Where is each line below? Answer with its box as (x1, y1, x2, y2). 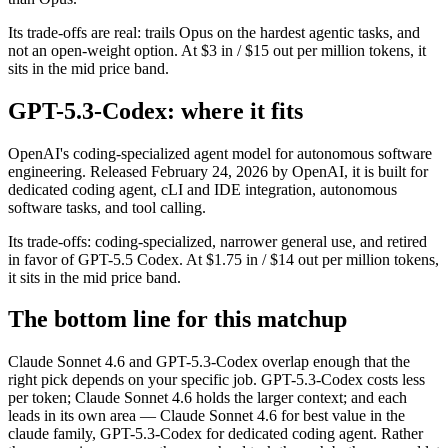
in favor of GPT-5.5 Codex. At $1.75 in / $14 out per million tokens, (8, 250, 439, 268)
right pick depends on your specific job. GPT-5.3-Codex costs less (8, 371, 425, 389)
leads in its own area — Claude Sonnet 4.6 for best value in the (8, 407, 405, 425)
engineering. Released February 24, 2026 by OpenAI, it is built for (8, 162, 428, 180)
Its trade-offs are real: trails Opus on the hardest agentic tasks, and (8, 23, 420, 41)
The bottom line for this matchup (8, 306, 347, 333)
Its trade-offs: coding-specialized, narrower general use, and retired (8, 232, 427, 250)
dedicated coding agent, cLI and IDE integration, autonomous (8, 180, 397, 198)
